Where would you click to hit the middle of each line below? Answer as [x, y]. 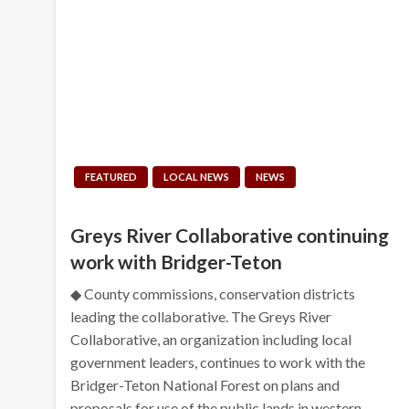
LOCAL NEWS [197, 176]
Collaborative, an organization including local [211, 339]
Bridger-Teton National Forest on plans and [205, 384]
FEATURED [111, 176]
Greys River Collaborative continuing [230, 235]
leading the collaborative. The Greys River [201, 316]
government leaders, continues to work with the [218, 362]
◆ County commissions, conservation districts [213, 293]
